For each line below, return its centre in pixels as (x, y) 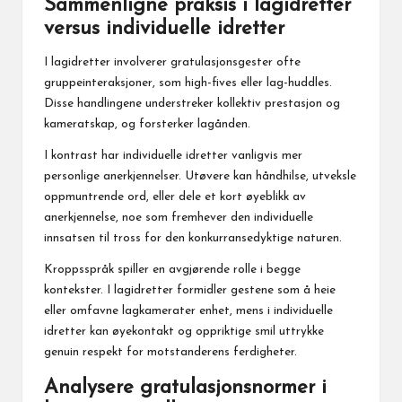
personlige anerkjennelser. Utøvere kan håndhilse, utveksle (200, 176)
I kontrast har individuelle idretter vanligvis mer (173, 155)
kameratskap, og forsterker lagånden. (147, 124)
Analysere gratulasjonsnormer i (185, 388)
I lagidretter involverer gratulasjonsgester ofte (172, 62)
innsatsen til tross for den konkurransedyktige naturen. (193, 238)
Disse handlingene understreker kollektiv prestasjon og (192, 103)
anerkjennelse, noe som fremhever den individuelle (179, 217)
